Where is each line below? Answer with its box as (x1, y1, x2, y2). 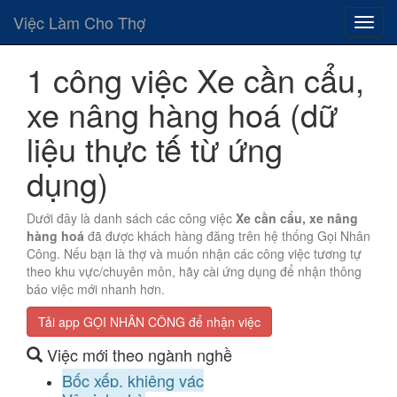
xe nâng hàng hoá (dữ (27, 91, 338, 136)
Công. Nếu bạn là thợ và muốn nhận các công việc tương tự (27, 245, 362, 262)
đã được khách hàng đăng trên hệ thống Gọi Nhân (84, 227, 370, 245)
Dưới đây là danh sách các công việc (27, 209, 236, 227)
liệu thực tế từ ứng (27, 126, 283, 171)
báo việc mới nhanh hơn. (27, 280, 165, 298)
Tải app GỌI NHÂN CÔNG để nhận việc (38, 313, 261, 331)
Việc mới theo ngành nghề (43, 343, 232, 366)
